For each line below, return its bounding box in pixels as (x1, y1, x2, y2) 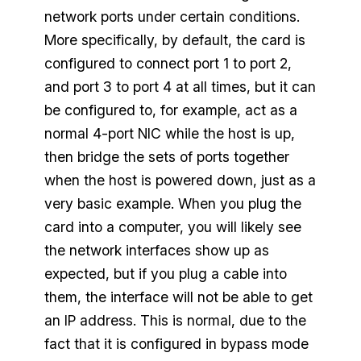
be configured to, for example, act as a (44, 102, 297, 119)
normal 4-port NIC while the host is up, (44, 125, 295, 143)
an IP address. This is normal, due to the (44, 312, 306, 330)
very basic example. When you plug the (44, 195, 301, 213)
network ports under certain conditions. (44, 8, 300, 26)
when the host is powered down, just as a (44, 172, 316, 189)
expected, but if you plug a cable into (44, 265, 287, 283)
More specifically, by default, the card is (44, 31, 305, 49)
